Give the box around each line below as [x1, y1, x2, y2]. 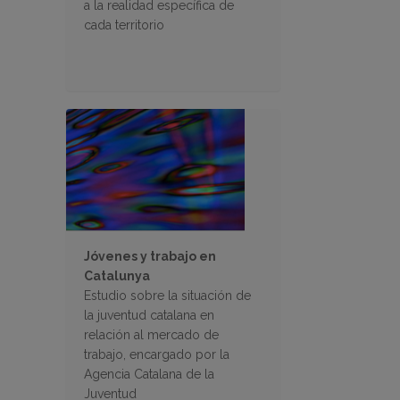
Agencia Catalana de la [84, 367, 214, 382]
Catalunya [84, 269, 150, 284]
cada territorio [84, 18, 164, 33]
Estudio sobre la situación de [84, 288, 251, 304]
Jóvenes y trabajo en [84, 249, 216, 264]
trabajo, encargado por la [84, 347, 229, 362]
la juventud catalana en [84, 308, 214, 323]
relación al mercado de [84, 328, 219, 343]
